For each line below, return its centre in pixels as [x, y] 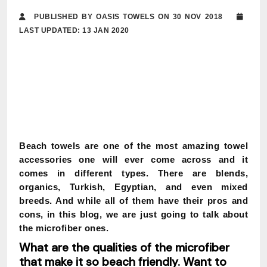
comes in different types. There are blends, [133, 173]
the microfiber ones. [64, 228]
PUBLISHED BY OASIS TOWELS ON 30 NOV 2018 [133, 17]
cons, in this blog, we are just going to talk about [133, 214]
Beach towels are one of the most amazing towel [133, 146]
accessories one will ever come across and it [133, 159]
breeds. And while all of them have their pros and [133, 201]
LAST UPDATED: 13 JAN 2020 [74, 30]
